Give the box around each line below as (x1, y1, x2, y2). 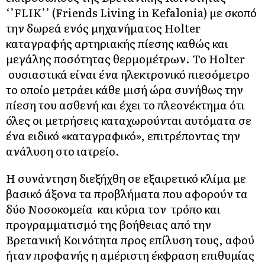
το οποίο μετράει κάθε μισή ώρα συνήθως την (6, 80, 243, 98)
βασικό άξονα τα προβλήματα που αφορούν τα (6, 185, 248, 202)
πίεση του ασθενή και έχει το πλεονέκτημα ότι (6, 96, 245, 113)
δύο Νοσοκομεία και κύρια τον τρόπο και (6, 200, 221, 217)
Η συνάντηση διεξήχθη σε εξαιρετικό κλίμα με (6, 169, 246, 186)
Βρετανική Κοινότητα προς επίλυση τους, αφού (6, 231, 254, 248)
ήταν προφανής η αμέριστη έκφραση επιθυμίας (6, 246, 254, 263)
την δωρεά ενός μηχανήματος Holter (6, 19, 201, 36)
